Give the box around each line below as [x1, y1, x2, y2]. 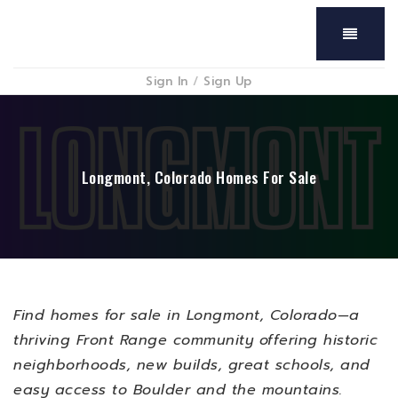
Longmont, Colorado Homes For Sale [81, 165, 317, 188]
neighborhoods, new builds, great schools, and [13, 354, 370, 376]
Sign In [146, 73, 194, 91]
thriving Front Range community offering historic [13, 330, 378, 351]
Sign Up [203, 73, 252, 91]
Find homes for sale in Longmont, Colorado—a [13, 305, 360, 326]
